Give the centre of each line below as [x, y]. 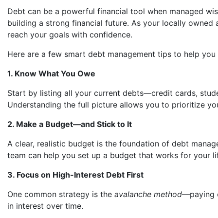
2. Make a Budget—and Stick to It [70, 124]
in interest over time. [45, 206]
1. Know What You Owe [51, 73]
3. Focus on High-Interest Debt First [75, 175]
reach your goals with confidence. [70, 35]
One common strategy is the [61, 194]
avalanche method [148, 194]
